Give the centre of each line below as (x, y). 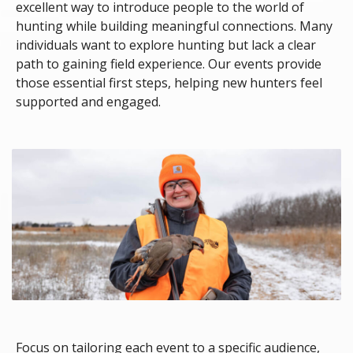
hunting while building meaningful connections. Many (174, 26)
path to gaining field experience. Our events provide (169, 63)
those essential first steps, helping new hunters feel (169, 82)
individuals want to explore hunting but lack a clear (166, 45)
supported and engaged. (88, 101)
